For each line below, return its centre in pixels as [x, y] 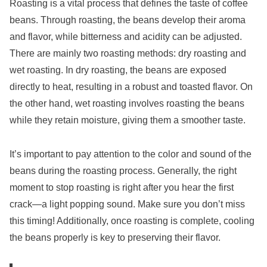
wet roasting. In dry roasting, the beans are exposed [118, 70]
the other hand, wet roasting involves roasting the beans [127, 103]
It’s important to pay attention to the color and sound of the [131, 154]
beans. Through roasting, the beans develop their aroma [128, 20]
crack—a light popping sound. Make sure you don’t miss [127, 204]
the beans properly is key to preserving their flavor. [115, 237]
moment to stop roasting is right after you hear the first [122, 187]
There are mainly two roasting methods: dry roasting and [128, 53]
